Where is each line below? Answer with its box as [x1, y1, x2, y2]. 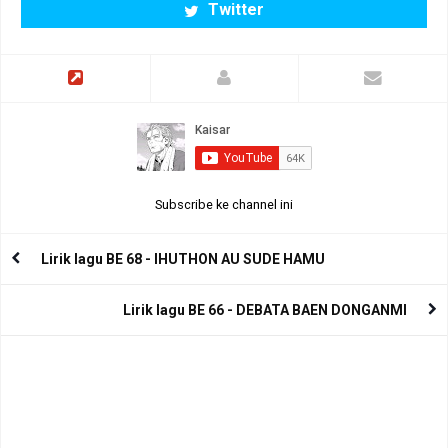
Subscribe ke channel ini [155, 197, 293, 213]
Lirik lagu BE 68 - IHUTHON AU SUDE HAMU [41, 251, 325, 267]
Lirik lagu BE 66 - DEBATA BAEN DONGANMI [123, 302, 407, 318]
